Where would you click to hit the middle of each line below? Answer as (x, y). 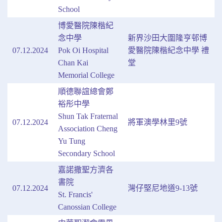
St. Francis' (75, 194)
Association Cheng (88, 129)
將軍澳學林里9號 (158, 122)
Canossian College (87, 207)
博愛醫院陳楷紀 (86, 26)
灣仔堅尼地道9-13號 (163, 188)
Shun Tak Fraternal (88, 116)
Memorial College (86, 75)
